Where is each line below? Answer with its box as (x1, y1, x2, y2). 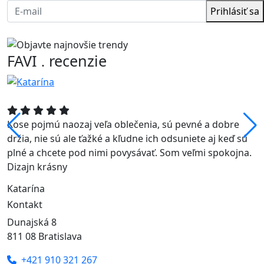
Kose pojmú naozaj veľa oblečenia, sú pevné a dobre (7, 118, 239, 131)
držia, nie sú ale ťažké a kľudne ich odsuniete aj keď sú (7, 132, 247, 146)
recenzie (45, 50, 107, 71)
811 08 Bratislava (7, 230, 82, 243)
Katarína (7, 182, 45, 196)
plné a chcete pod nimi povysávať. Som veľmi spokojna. (7, 146, 252, 160)
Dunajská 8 (7, 216, 57, 229)
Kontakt (7, 198, 42, 212)
